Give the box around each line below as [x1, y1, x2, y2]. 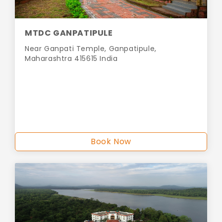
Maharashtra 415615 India [25, 54, 118, 64]
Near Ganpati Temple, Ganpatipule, [25, 44, 157, 54]
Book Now [91, 136, 131, 148]
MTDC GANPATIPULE [25, 27, 113, 39]
